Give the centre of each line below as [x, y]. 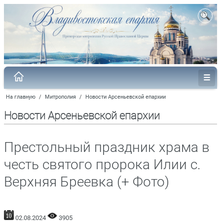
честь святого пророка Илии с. [102, 164]
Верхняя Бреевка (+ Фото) [87, 182]
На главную [21, 97]
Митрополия [60, 97]
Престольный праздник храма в [107, 147]
